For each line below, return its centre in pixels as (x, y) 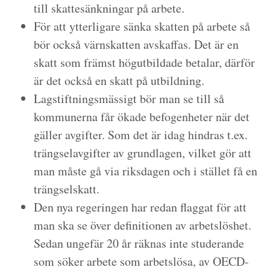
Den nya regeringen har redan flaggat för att (140, 207)
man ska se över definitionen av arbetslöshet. (143, 225)
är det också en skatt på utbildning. (119, 80)
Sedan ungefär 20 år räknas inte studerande (139, 243)
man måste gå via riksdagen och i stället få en (146, 171)
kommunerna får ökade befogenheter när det (142, 117)
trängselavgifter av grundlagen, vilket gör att (143, 153)
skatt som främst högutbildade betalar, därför (144, 62)
